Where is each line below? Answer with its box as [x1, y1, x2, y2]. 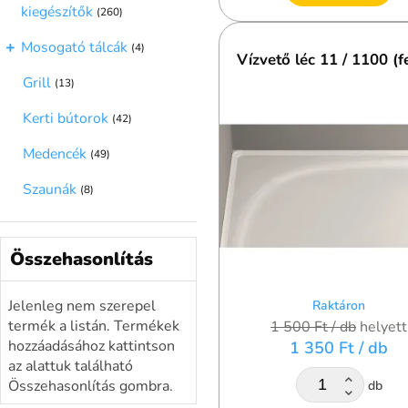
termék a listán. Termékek [8, 315, 179, 336]
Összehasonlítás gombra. [8, 375, 173, 396]
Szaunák [23, 178, 76, 199]
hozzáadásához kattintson [8, 335, 175, 356]
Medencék [23, 143, 87, 164]
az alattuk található [8, 355, 133, 376]
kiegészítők [21, 2, 93, 23]
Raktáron [312, 296, 365, 314]
